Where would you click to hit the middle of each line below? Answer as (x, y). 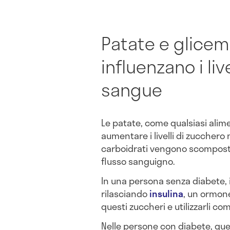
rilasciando (124, 194)
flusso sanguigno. (138, 161)
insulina (166, 194)
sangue (132, 89)
